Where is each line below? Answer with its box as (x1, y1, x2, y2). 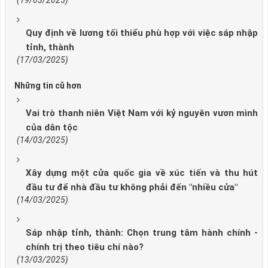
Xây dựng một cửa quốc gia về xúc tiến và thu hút (26, 167, 258, 179)
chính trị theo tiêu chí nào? (26, 242, 144, 253)
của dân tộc (26, 122, 78, 133)
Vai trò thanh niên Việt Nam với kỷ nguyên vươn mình (26, 108, 258, 119)
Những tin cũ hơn (14, 81, 81, 91)
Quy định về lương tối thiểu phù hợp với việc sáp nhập (26, 28, 258, 39)
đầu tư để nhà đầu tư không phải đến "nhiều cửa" (26, 182, 237, 193)
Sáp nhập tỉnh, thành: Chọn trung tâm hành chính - (26, 227, 258, 239)
